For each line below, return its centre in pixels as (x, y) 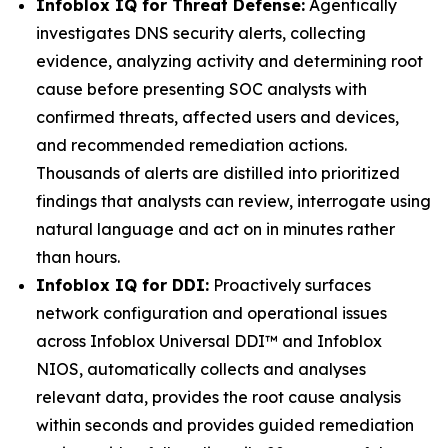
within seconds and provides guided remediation (225, 425)
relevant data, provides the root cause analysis (218, 397)
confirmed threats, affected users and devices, (217, 117)
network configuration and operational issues (211, 313)
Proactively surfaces (290, 285)
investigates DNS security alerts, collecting (201, 33)
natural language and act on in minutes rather (215, 229)
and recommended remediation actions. (191, 145)
